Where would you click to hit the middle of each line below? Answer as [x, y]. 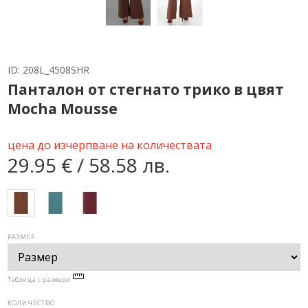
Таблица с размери [41, 279]
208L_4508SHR [56, 69]
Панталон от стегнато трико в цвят [146, 89]
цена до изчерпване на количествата [110, 145]
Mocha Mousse [63, 108]
